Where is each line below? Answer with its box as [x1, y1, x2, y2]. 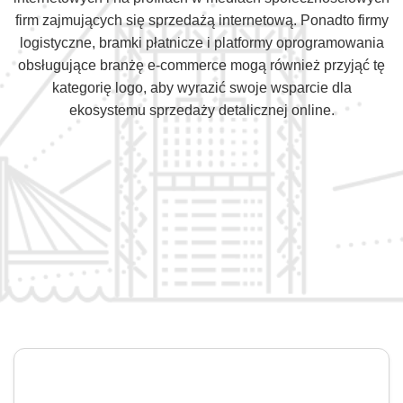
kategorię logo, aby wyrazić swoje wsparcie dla [51, 80, 352, 95]
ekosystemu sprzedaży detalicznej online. [68, 103, 335, 118]
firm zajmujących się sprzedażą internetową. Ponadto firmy [14, 13, 389, 28]
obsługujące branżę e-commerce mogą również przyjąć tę [18, 58, 385, 73]
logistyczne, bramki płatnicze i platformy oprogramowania [19, 35, 384, 50]
